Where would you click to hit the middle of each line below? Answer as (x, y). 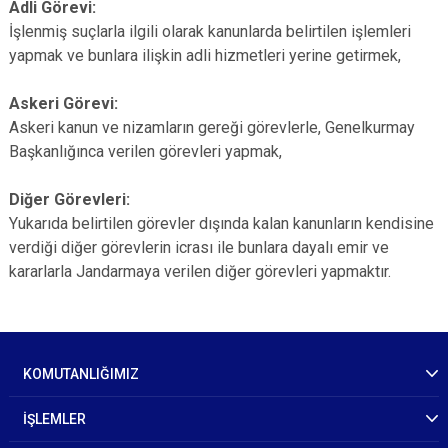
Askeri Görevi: (63, 103)
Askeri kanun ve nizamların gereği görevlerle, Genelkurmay (212, 127)
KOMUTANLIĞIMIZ (81, 374)
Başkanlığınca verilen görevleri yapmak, (145, 151)
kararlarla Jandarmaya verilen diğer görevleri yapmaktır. (200, 271)
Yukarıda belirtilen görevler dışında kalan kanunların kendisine (221, 223)
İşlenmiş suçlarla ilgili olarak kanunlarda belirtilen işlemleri (210, 31)
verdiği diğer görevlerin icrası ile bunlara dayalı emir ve (199, 247)
